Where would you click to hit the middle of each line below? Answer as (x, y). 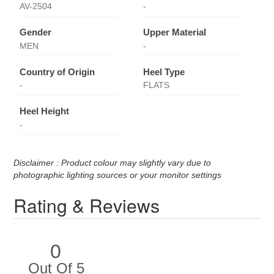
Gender (36, 32)
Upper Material (174, 32)
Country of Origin (57, 72)
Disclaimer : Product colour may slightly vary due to (113, 162)
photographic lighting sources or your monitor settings (118, 175)
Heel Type (164, 72)
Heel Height (45, 111)
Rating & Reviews (87, 205)
